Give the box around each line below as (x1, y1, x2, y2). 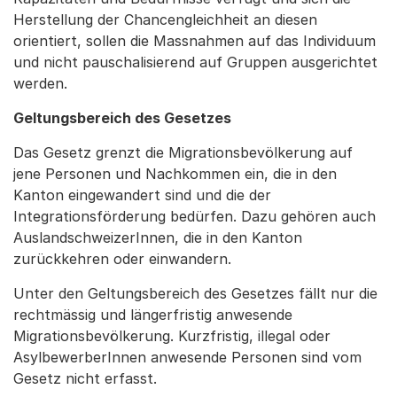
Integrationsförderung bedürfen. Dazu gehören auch (13, 207, 376, 225)
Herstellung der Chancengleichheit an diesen (13, 11, 317, 28)
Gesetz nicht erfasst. (13, 370, 157, 387)
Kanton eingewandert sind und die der (13, 186, 271, 204)
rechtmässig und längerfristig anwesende (13, 306, 292, 323)
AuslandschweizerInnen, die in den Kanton (13, 229, 302, 246)
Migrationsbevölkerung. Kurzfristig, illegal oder (13, 327, 331, 345)
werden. (13, 74, 67, 92)
